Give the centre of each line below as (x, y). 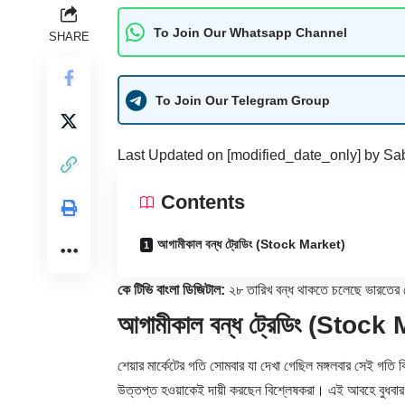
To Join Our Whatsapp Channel (250, 32)
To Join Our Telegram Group (243, 100)
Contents (203, 202)
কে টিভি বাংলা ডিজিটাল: (171, 290)
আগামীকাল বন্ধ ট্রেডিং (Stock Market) (251, 245)
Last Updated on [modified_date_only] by (250, 155)
